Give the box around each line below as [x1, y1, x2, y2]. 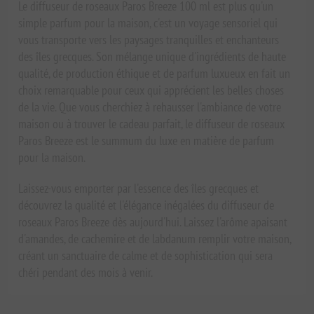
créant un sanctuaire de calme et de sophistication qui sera [18, 247, 273, 264]
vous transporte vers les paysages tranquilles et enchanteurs [18, 32, 280, 48]
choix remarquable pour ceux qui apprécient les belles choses [18, 82, 285, 99]
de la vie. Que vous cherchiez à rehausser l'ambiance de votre [18, 99, 282, 116]
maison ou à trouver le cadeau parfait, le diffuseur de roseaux [18, 116, 285, 132]
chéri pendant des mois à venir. [18, 264, 153, 281]
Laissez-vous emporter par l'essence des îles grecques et [18, 180, 259, 197]
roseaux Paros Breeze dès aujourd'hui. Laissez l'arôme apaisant [18, 214, 288, 231]
